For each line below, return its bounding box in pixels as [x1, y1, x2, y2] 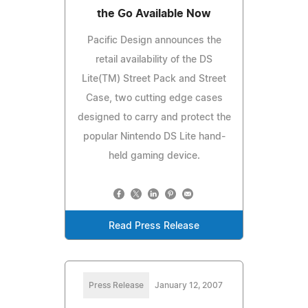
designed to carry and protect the [77, 112, 231, 122]
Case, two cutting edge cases [85, 93, 223, 103]
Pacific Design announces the [87, 35, 221, 45]
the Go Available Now [97, 8, 211, 19]
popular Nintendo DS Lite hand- [82, 131, 225, 142]
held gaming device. [108, 151, 200, 161]
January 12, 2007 [154, 280, 223, 289]
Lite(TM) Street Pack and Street [82, 74, 226, 84]
